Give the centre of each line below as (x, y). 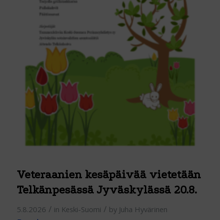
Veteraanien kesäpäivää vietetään (109, 175)
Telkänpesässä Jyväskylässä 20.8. (107, 190)
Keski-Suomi (81, 209)
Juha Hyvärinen (143, 209)
